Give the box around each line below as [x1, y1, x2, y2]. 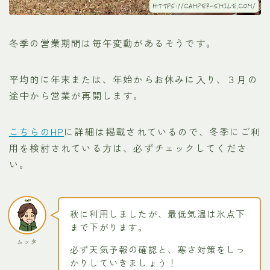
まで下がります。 [70, 221, 148, 234]
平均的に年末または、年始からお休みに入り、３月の [9, 72, 258, 86]
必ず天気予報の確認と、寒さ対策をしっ [70, 243, 246, 256]
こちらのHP [9, 124, 64, 138]
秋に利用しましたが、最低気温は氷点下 [70, 207, 246, 221]
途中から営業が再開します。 [9, 88, 144, 102]
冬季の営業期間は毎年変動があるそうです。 [9, 36, 216, 49]
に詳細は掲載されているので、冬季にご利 [64, 124, 262, 138]
